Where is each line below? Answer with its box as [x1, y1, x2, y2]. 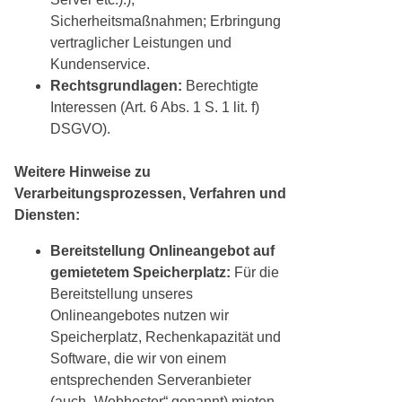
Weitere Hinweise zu [14, 164, 151, 180]
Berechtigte [182, 78, 258, 94]
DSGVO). [50, 121, 110, 137]
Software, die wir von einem [50, 351, 226, 367]
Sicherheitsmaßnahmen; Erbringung [50, 13, 281, 30]
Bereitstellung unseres [50, 286, 193, 302]
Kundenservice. [50, 57, 150, 73]
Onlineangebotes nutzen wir [50, 308, 229, 324]
